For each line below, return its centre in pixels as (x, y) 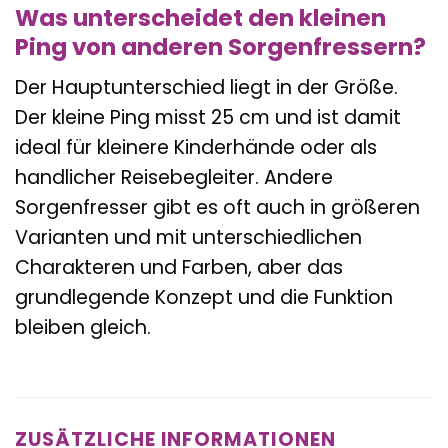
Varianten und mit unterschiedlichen (188, 238)
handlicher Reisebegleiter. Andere (174, 178)
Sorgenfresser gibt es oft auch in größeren (217, 208)
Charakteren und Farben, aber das (179, 268)
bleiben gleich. (83, 328)
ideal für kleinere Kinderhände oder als (196, 148)
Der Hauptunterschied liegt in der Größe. (206, 88)
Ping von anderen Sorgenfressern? (220, 46)
